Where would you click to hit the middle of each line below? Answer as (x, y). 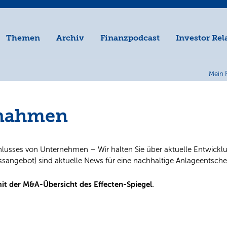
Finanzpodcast (130, 38)
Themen (23, 38)
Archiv (70, 38)
